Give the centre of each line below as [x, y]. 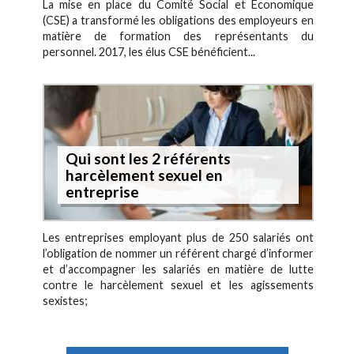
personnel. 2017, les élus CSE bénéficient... [149, 51]
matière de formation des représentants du [178, 36]
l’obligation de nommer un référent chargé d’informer [178, 254]
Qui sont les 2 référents [148, 158]
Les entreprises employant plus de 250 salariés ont [178, 238]
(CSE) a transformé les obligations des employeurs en [178, 20]
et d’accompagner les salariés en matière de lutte [178, 269]
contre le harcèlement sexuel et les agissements [178, 285]
